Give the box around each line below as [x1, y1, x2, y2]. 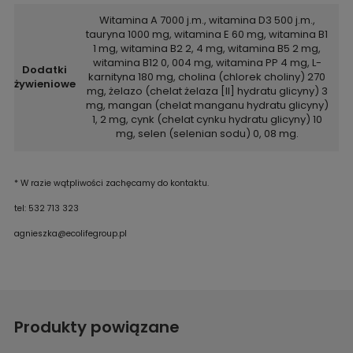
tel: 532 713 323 [13, 202, 79, 214]
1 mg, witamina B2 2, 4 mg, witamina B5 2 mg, [93, 40, 321, 56]
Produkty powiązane [13, 315, 180, 338]
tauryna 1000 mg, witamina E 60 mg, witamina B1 [86, 26, 329, 42]
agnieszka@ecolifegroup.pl [13, 227, 127, 240]
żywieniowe [13, 76, 76, 91]
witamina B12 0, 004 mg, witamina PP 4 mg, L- [92, 54, 321, 70]
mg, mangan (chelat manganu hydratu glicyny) [85, 97, 329, 113]
